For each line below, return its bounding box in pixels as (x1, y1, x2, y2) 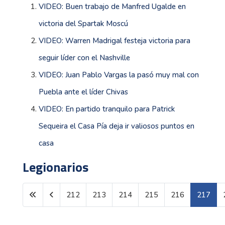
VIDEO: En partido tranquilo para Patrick (39, 103, 175, 114)
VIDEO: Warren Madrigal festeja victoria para (39, 35, 190, 46)
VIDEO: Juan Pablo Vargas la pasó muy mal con (39, 69, 199, 80)
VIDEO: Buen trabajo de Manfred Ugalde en (39, 1, 186, 12)
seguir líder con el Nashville (39, 52, 130, 63)
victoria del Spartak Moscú (39, 18, 128, 29)
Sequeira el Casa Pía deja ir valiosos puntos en (39, 121, 194, 131)
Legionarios (23, 157, 88, 177)
